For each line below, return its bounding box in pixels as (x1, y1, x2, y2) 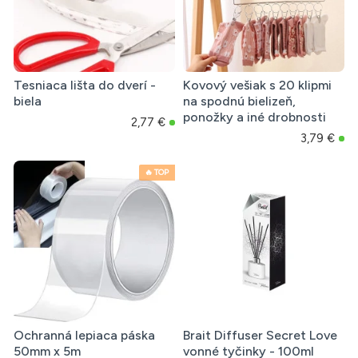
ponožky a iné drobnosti (182, 109, 326, 125)
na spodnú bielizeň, (182, 93, 296, 109)
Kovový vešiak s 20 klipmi (182, 78, 332, 93)
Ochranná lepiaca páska (14, 328, 155, 344)
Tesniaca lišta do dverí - (14, 78, 156, 93)
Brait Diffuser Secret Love (182, 328, 337, 344)
